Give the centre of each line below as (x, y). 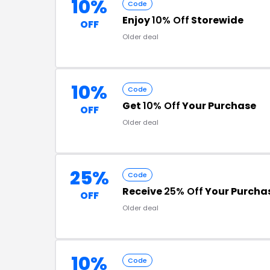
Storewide (216, 20)
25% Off (184, 191)
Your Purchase (218, 106)
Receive (143, 191)
